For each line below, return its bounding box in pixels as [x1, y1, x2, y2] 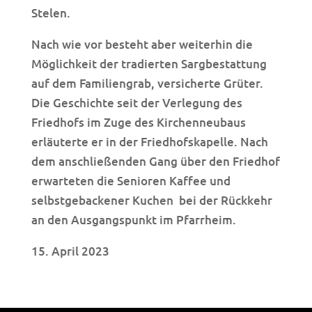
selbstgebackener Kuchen [31, 192, 173, 208]
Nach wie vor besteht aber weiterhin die [31, 36, 253, 52]
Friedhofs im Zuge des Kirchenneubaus [31, 114, 246, 130]
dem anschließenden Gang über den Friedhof [31, 153, 280, 169]
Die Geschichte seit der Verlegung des [31, 94, 242, 111]
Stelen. [31, 4, 70, 21]
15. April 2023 [31, 242, 109, 259]
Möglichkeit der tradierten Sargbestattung [31, 55, 267, 72]
